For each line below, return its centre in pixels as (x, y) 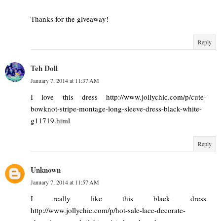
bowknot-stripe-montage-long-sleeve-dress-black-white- (116, 108)
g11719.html (50, 120)
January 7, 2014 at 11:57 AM (65, 182)
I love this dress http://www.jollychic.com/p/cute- (118, 96)
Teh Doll (44, 68)
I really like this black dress (118, 198)
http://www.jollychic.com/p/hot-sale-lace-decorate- (108, 210)
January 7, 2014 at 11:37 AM (65, 80)
